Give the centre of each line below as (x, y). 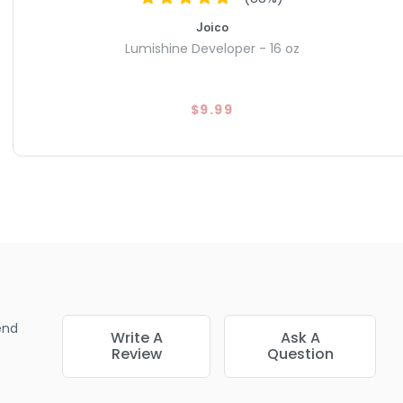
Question (300, 354)
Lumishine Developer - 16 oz (212, 48)
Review (136, 354)
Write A (136, 337)
